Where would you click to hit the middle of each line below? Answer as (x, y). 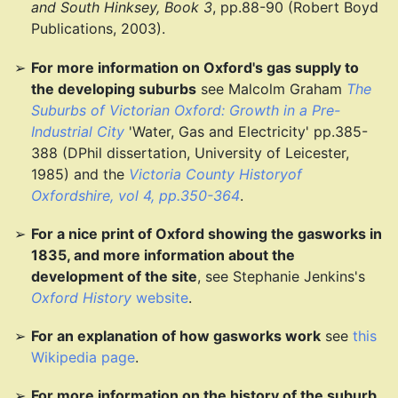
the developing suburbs (114, 88)
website (160, 297)
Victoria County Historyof (216, 174)
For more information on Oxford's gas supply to (195, 67)
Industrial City (78, 131)
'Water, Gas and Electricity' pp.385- (247, 131)
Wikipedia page (84, 357)
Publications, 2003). (99, 29)
